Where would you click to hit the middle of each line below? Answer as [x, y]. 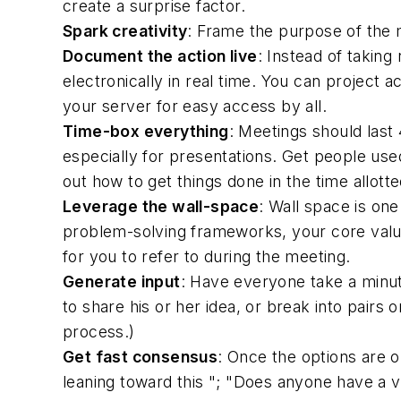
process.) [99, 332]
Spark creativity [125, 31]
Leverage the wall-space [161, 206]
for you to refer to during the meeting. [207, 256]
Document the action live [160, 56]
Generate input [122, 282]
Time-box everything [146, 131]
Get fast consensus [141, 357]
